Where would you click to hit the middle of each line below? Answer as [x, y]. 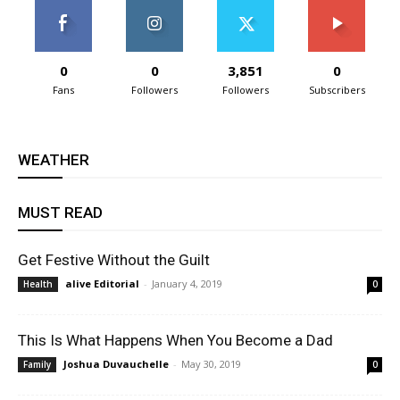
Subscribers [337, 89]
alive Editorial [102, 283]
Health [38, 283]
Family [37, 364]
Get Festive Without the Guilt [114, 259]
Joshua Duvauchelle [116, 363]
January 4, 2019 [187, 283]
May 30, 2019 [211, 363]
